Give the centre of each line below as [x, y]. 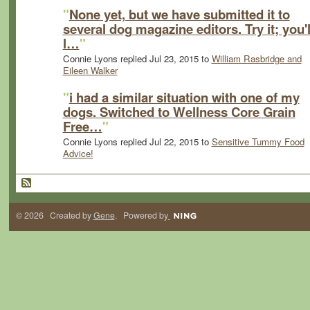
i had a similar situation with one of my [184, 97]
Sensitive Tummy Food [258, 142]
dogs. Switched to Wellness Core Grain [179, 111]
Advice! [78, 154]
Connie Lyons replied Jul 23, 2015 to [137, 59]
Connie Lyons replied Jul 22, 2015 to [137, 142]
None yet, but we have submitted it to [179, 14]
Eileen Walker [90, 71]
